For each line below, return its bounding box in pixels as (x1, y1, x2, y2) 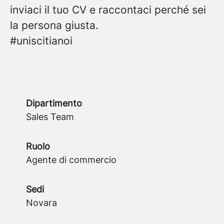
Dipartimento (26, 98, 82, 108)
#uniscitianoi (10, 34, 72, 47)
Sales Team (26, 111, 74, 122)
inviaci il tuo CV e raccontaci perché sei (10, 3, 206, 16)
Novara (26, 197, 57, 208)
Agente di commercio (26, 154, 116, 165)
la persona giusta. (10, 19, 98, 31)
